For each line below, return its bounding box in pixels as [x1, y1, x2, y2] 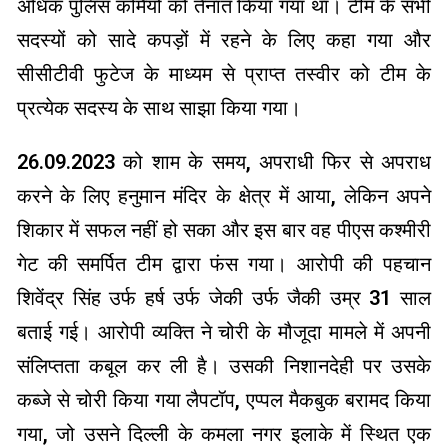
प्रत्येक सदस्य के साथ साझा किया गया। [17, 96, 301, 121]
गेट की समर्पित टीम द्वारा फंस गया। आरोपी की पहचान [17, 252, 431, 277]
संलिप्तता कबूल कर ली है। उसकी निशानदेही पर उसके [17, 354, 431, 379]
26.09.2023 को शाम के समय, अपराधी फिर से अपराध [17, 150, 431, 175]
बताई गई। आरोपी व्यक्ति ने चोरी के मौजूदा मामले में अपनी [17, 320, 431, 345]
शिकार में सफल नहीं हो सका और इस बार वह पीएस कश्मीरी [17, 218, 431, 243]
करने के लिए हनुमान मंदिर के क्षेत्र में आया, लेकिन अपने [17, 184, 431, 209]
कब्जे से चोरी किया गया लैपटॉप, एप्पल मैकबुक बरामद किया [17, 388, 431, 413]
